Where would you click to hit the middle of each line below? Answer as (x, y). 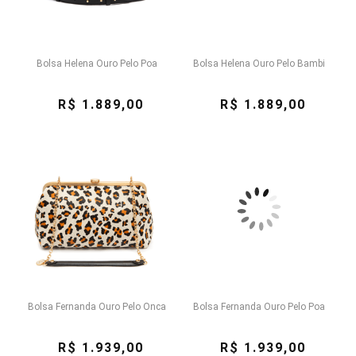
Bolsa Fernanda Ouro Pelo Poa (259, 307)
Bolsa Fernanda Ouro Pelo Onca (97, 307)
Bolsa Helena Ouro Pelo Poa (97, 64)
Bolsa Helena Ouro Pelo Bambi (259, 64)
